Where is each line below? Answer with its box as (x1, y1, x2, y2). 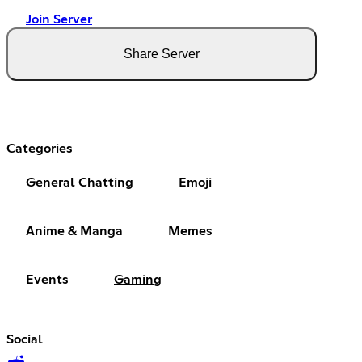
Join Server (26, 13, 92, 27)
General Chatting (26, 176, 133, 190)
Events (26, 273, 69, 287)
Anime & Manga (26, 225, 123, 238)
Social (6, 333, 43, 347)
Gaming (114, 273, 162, 287)
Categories (6, 142, 73, 156)
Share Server (124, 47, 200, 61)
